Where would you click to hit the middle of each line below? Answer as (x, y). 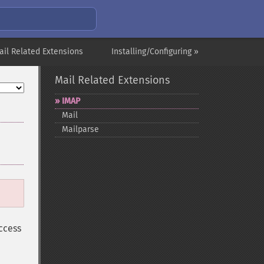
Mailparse (80, 129)
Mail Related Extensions (112, 80)
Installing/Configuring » (155, 52)
